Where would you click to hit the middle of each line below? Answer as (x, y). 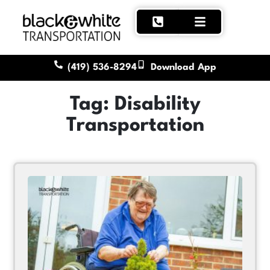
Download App (183, 67)
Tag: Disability (135, 105)
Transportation (135, 126)
